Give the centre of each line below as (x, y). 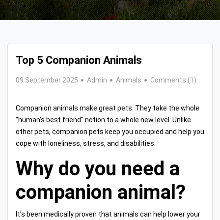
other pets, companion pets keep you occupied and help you (110, 131)
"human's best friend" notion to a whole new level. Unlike (103, 120)
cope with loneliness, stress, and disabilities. (86, 143)
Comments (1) (173, 80)
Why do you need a (98, 168)
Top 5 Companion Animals (79, 60)
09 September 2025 (47, 80)
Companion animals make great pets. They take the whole (108, 108)
